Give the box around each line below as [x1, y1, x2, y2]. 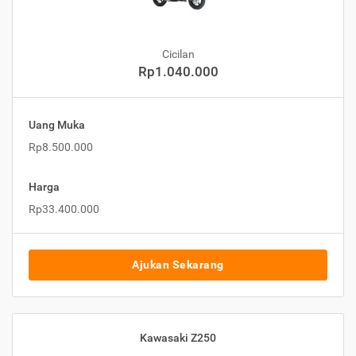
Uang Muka [29, 118, 85, 132]
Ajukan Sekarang [132, 258, 224, 272]
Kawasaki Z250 [140, 331, 216, 345]
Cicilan [161, 48, 195, 61]
